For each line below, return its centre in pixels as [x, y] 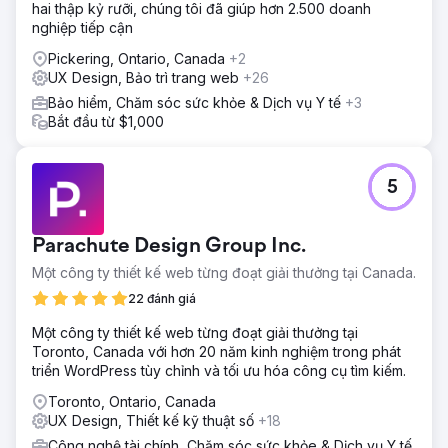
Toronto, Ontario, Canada [132, 401]
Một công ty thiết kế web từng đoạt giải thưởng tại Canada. [224, 272]
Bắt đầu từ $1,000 [106, 121]
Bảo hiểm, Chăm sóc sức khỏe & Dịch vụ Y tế [196, 102]
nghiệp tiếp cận [82, 27]
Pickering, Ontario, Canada [138, 58]
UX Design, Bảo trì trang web [145, 77]
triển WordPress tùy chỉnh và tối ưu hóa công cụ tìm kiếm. [219, 370]
